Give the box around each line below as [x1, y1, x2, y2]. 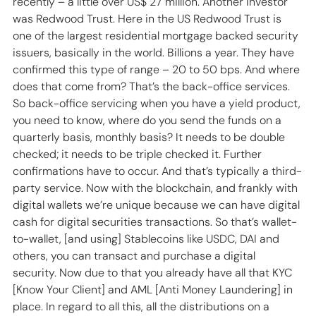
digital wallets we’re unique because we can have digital [13, 197, 303, 213]
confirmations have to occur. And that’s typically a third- [13, 164, 302, 179]
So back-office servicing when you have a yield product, [13, 96, 303, 111]
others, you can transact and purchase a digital [13, 248, 258, 264]
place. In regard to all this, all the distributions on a [13, 299, 272, 315]
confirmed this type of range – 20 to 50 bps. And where [13, 62, 303, 78]
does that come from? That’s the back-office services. [13, 79, 293, 95]
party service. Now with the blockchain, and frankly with [13, 181, 300, 196]
